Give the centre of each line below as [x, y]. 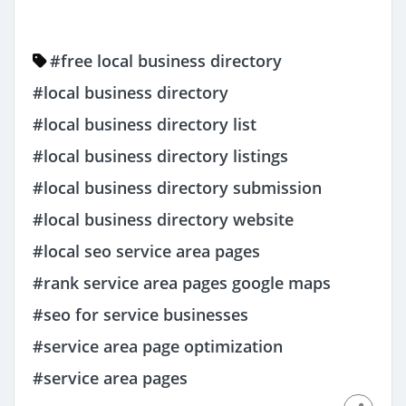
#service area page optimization [158, 347]
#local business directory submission [177, 188]
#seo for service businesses [140, 315]
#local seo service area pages [146, 251]
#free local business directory [166, 61]
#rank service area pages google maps [182, 283]
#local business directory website [163, 220]
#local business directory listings [160, 156]
